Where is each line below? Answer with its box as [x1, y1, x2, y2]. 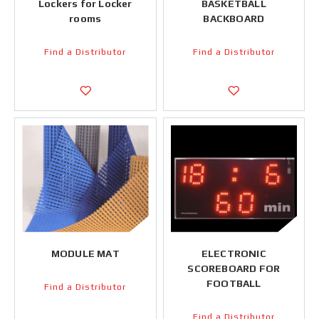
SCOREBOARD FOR [187, 262, 281, 274]
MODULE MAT [51, 247, 120, 259]
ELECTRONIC [201, 247, 266, 259]
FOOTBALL [206, 277, 261, 289]
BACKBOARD [203, 12, 265, 24]
